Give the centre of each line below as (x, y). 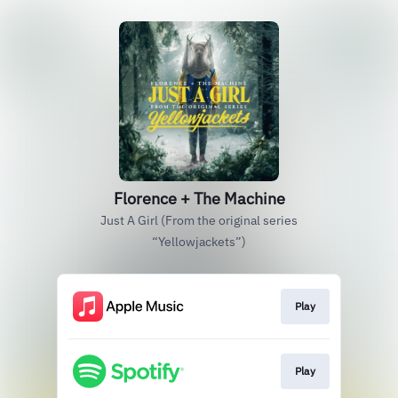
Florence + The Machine (199, 199)
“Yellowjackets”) (199, 242)
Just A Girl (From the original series (199, 220)
